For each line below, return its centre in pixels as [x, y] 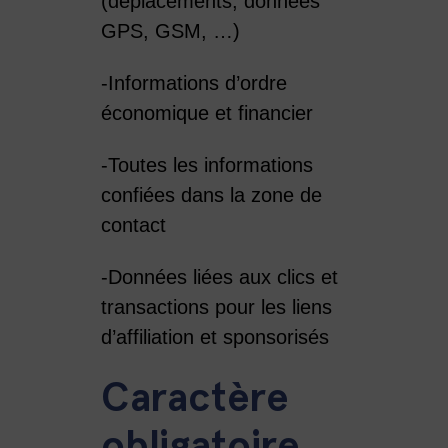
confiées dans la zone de [211, 194]
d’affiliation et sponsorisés [214, 336]
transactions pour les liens [216, 306]
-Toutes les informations [206, 164]
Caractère [194, 397]
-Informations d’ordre [193, 82]
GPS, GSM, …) [170, 30]
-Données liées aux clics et [219, 276]
